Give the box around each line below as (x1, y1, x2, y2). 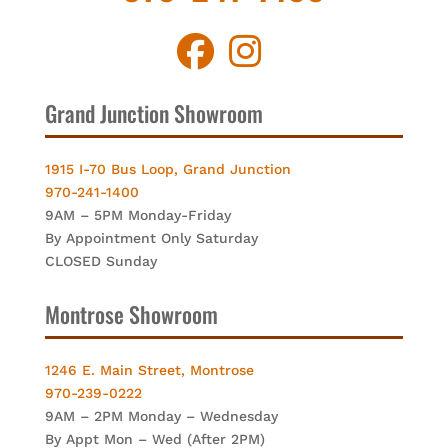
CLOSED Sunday (44, 252, 157, 269)
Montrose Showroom (44, 297, 218, 330)
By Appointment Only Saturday (44, 229, 258, 246)
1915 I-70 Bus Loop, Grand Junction (44, 160, 291, 177)
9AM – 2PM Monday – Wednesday (44, 407, 278, 424)
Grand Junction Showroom (44, 96, 263, 129)
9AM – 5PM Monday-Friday (44, 206, 231, 223)
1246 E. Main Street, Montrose (44, 361, 254, 378)
